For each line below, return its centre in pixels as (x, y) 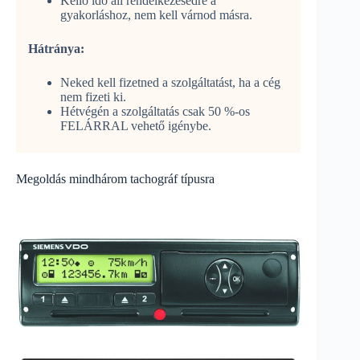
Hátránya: (56, 49)
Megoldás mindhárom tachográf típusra (115, 179)
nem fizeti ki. (93, 97)
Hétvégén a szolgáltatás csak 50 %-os (155, 112)
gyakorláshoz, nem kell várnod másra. (156, 15)
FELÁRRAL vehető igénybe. (136, 126)
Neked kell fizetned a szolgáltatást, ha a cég (170, 83)
